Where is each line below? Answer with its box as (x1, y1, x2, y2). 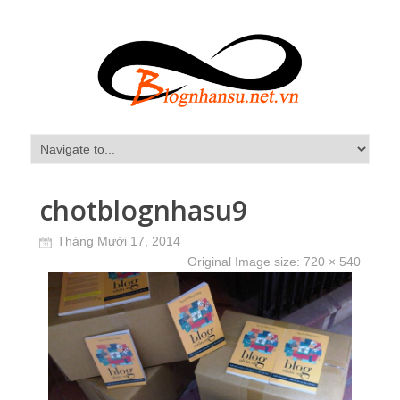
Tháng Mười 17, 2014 (57, 234, 180, 248)
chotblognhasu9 (39, 192, 247, 229)
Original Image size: (187, 254, 304, 269)
